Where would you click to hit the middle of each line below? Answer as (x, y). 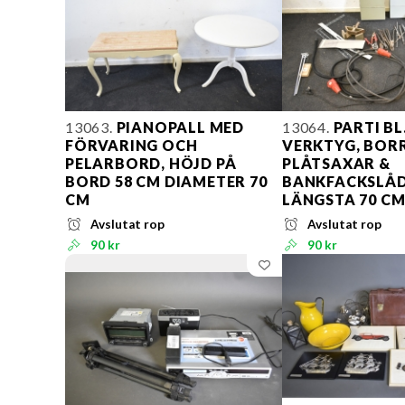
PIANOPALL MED (179, 127)
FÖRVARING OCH (132, 146)
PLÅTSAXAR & (336, 164)
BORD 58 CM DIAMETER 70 (166, 182)
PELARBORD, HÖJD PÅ (151, 164)
